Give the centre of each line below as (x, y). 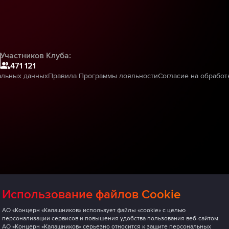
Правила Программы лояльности (103, 76)
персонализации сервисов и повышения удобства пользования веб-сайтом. (111, 219)
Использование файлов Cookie (91, 194)
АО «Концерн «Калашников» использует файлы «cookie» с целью (94, 210)
